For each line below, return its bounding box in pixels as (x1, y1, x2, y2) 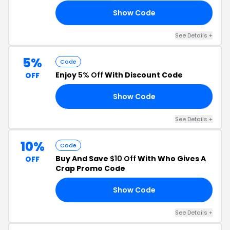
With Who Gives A (136, 154, 206, 164)
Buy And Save (55, 154, 110, 164)
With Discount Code (103, 70, 183, 80)
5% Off (78, 70, 103, 80)
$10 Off (110, 154, 136, 164)
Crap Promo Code (55, 163, 125, 174)
